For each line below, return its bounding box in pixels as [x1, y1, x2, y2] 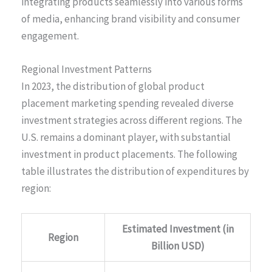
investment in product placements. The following [21, 147, 237, 161]
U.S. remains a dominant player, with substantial [21, 130, 231, 144]
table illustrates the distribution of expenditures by [21, 164, 249, 178]
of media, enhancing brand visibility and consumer [21, 12, 240, 25]
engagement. [21, 29, 79, 42]
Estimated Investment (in [121, 222, 234, 236]
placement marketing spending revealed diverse [21, 96, 234, 110]
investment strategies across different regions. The [21, 113, 242, 127]
